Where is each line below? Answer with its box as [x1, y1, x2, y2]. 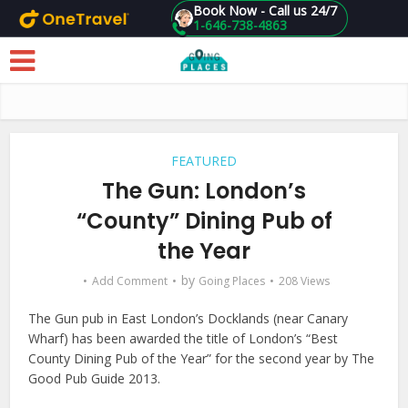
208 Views [279, 273, 330, 289]
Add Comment [92, 273, 168, 289]
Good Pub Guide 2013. [28, 370, 161, 387]
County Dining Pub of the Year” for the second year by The [28, 350, 375, 367]
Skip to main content [4, 22, 79, 32]
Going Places [199, 273, 265, 289]
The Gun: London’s [102, 176, 306, 206]
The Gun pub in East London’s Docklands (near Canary [28, 310, 349, 327]
